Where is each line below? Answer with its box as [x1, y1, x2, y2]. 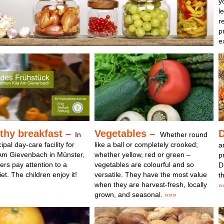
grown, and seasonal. [94, 190, 162, 198]
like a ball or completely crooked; [94, 140, 198, 148]
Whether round [159, 130, 207, 138]
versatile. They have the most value [94, 170, 207, 178]
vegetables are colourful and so [94, 160, 194, 168]
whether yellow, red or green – [94, 150, 190, 158]
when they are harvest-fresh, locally [94, 180, 207, 188]
